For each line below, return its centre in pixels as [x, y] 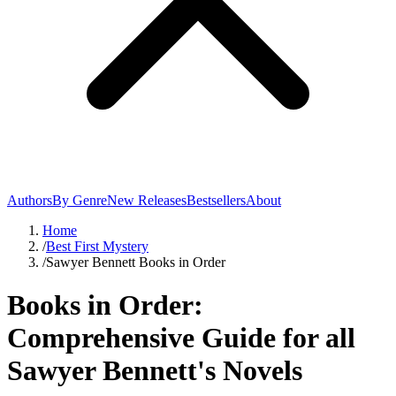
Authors [30, 200]
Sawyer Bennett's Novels [155, 371]
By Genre [80, 200]
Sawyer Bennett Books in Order [136, 262]
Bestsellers [216, 200]
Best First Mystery [97, 246]
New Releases [147, 200]
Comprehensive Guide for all [181, 338]
